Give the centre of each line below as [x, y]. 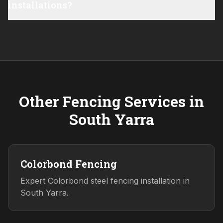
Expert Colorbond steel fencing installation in [105, 181]
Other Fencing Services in [111, 102]
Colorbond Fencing [69, 164]
